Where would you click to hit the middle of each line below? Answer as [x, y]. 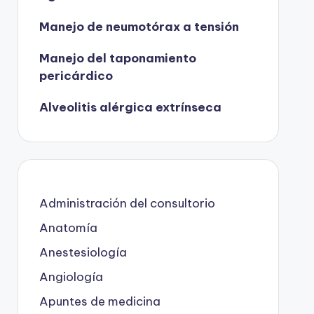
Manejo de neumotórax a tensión [139, 26]
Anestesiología [83, 252]
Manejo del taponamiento [117, 58]
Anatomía [68, 227]
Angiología [71, 277]
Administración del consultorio [127, 203]
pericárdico [76, 75]
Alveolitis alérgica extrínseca [130, 107]
